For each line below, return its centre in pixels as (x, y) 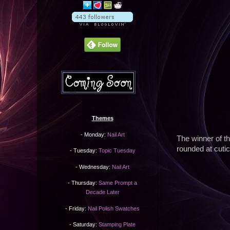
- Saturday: (84, 225)
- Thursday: (83, 183)
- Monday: (94, 134)
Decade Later (102, 192)
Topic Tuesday (117, 151)
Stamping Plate (117, 225)
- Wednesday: (94, 167)
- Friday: (76, 208)
